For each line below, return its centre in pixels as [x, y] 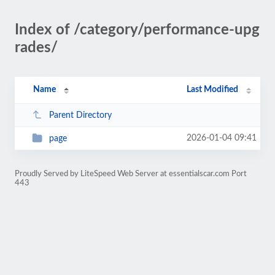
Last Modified [213, 90]
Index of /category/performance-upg [137, 30]
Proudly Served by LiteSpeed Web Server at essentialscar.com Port [131, 174]
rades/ [36, 48]
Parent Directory [80, 115]
